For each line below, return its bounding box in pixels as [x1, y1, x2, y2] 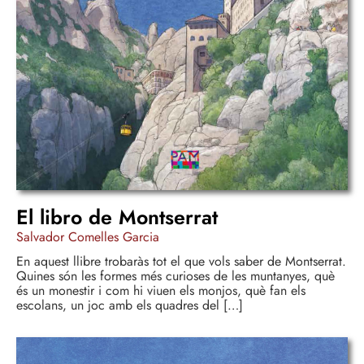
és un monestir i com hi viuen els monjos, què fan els [16, 281, 305, 301]
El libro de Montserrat [16, 202, 218, 232]
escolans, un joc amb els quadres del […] [16, 296, 243, 315]
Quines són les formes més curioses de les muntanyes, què [16, 266, 335, 286]
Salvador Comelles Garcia [16, 227, 159, 247]
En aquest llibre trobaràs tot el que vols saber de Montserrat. [16, 252, 346, 271]
